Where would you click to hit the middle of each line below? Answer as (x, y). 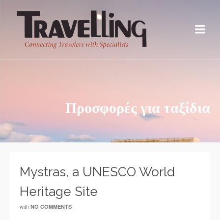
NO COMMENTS (51, 206)
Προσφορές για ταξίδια (138, 108)
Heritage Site (59, 192)
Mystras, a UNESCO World (97, 172)
